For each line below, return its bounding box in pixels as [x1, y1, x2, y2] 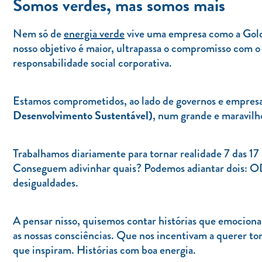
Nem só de [13, 25, 64, 42]
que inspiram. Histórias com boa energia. [13, 241, 196, 258]
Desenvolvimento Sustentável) [13, 106, 153, 124]
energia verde [64, 25, 125, 42]
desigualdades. [13, 174, 78, 191]
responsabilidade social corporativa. [13, 54, 172, 71]
